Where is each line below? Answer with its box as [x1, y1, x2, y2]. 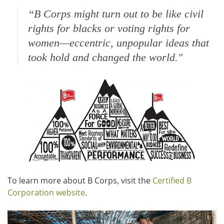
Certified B [152, 174, 191, 186]
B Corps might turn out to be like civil [34, 7, 203, 20]
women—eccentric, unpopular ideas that [28, 36, 209, 49]
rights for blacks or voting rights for [28, 22, 190, 34]
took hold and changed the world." [28, 51, 182, 63]
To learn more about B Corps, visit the [7, 174, 152, 186]
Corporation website [7, 186, 85, 198]
